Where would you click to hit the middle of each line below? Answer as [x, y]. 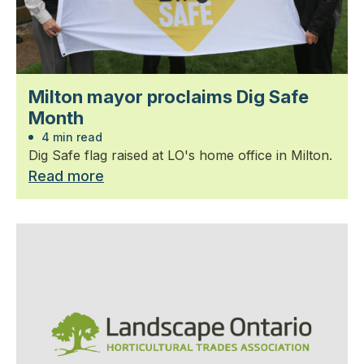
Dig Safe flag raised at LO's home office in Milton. [180, 155]
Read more [66, 175]
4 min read [70, 136]
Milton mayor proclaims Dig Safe [169, 96]
